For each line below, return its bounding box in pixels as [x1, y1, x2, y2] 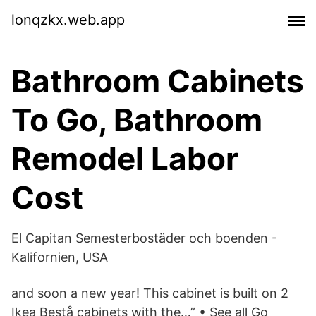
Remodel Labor [11, 140, 238, 178]
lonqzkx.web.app [11, 11, 125, 28]
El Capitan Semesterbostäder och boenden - [11, 231, 277, 245]
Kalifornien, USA [11, 250, 108, 265]
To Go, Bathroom [11, 101, 262, 139]
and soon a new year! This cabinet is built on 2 [11, 286, 288, 300]
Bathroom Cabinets [11, 62, 304, 100]
